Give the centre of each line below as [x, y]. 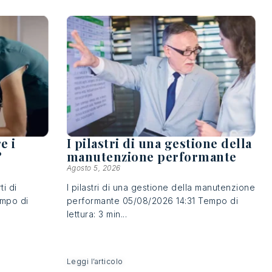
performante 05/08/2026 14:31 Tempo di [152, 200]
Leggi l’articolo [95, 261]
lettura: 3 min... [97, 214]
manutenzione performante [151, 156]
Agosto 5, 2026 [93, 168]
